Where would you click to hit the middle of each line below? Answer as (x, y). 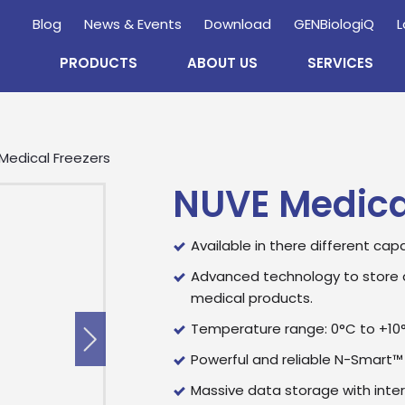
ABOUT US (222, 63)
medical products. (252, 298)
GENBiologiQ (334, 24)
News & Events (133, 24)
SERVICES (340, 63)
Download (238, 24)
